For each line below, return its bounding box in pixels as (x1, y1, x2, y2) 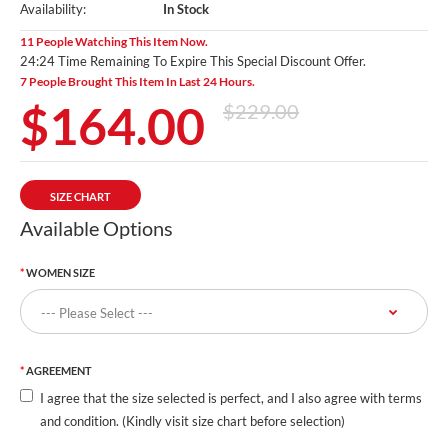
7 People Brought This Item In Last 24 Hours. (20, 73, 255, 89)
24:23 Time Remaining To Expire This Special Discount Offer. (20, 52, 366, 69)
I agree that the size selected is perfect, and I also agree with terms (40, 389, 422, 406)
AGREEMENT (26, 363, 92, 377)
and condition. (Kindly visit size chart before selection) (40, 412, 345, 429)
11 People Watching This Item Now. (20, 33, 208, 49)
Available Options (20, 215, 173, 240)
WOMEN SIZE (26, 265, 95, 279)
